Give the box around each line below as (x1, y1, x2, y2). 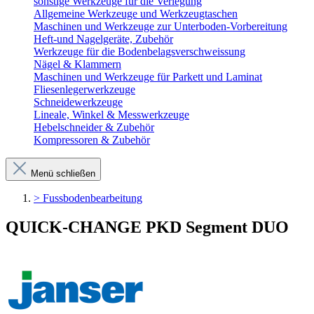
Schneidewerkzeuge (34, 95, 123, 108)
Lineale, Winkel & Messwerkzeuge (34, 108, 189, 121)
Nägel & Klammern (34, 57, 121, 70)
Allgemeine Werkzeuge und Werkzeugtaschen (34, 7, 238, 20)
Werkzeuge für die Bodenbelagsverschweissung (34, 45, 245, 57)
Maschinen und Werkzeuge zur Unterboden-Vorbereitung (34, 20, 287, 32)
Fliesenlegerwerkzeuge (34, 83, 135, 95)
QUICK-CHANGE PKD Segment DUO (6, 218, 289, 237)
